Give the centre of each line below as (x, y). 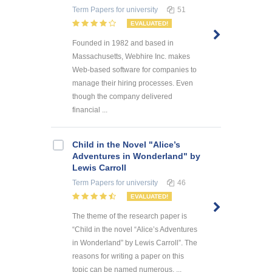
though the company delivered (122, 96)
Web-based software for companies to (134, 70)
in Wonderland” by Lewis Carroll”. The (135, 243)
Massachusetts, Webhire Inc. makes (131, 56)
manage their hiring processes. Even (133, 83)
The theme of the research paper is (130, 216)
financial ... (90, 110)
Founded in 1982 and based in (123, 43)
